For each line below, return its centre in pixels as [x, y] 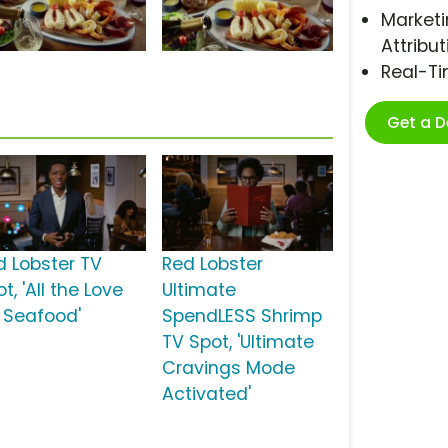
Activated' [206, 394]
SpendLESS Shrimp [241, 316]
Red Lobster [212, 264]
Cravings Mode [228, 368]
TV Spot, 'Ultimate [237, 342]
